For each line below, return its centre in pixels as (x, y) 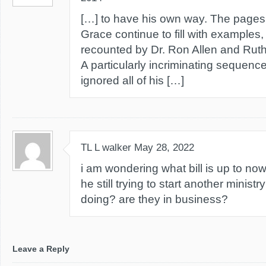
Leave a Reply (41, 249)
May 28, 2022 (164, 148)
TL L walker (106, 148)
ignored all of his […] (132, 80)
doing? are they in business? (154, 199)
